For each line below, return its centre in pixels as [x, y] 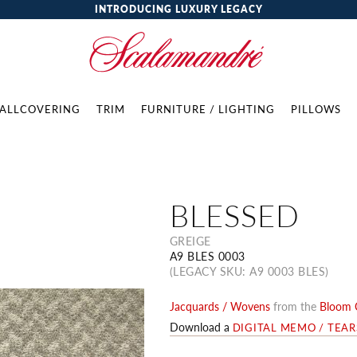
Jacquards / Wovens [220, 306]
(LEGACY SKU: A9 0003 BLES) [249, 271]
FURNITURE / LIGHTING [208, 109]
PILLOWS [316, 109]
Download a [201, 327]
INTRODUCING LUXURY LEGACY [178, 9]
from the [296, 306]
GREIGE [190, 241]
